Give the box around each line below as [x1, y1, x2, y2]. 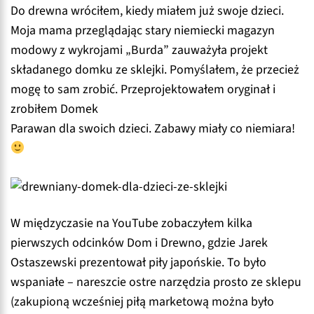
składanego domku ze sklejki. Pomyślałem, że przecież [11, 61, 299, 79]
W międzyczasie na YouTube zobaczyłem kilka [11, 214, 252, 232]
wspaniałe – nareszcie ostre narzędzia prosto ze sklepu [11, 273, 301, 291]
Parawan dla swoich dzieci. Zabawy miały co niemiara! [11, 120, 295, 138]
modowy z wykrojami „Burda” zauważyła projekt [11, 41, 268, 60]
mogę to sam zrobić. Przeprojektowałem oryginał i [11, 81, 275, 99]
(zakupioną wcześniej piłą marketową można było [11, 292, 274, 310]
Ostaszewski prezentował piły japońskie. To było [11, 253, 266, 271]
